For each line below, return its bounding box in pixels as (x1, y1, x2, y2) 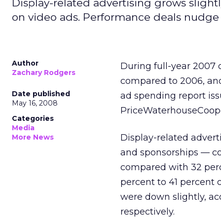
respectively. (120, 206, 175, 217)
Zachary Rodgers (12, 68, 75, 77)
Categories (12, 114, 54, 123)
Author (12, 59, 38, 68)
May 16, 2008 (12, 99, 58, 108)
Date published (12, 89, 70, 98)
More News (12, 133, 54, 142)
